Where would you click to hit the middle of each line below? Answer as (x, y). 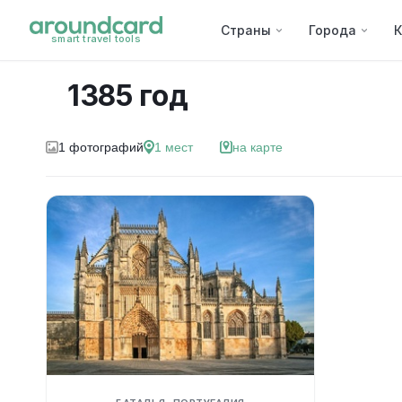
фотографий (106, 147)
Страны (246, 30)
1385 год (127, 96)
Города (332, 30)
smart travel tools (96, 39)
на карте (257, 147)
